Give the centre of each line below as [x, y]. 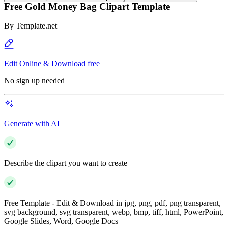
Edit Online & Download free [52, 64]
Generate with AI [32, 124]
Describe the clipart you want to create [66, 163]
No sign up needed [34, 81]
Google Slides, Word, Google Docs [61, 221]
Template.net [36, 26]
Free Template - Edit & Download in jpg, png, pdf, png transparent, [112, 203]
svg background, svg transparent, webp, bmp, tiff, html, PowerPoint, [114, 212]
